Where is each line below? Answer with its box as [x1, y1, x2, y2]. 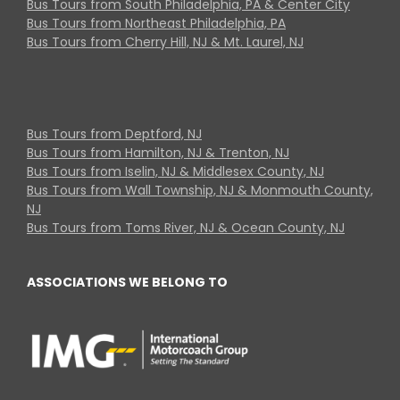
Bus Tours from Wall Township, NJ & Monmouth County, [27, 180, 373, 199]
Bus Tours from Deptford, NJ [27, 124, 202, 143]
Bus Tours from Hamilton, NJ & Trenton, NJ [27, 143, 289, 162]
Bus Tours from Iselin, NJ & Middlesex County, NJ [27, 162, 324, 180]
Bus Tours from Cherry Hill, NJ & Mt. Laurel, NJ [27, 32, 304, 51]
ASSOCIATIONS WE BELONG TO [27, 272, 228, 291]
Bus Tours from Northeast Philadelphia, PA [27, 13, 286, 32]
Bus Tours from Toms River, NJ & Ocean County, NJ [27, 218, 345, 237]
